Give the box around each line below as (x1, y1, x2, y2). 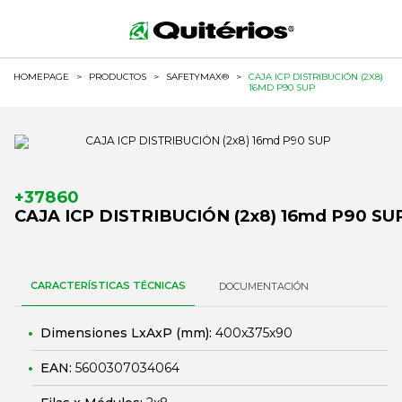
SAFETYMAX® (166, 71, 229, 83)
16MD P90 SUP (249, 82, 315, 93)
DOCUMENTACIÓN (219, 280, 309, 293)
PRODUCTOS (89, 71, 146, 83)
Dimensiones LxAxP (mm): (40, 325, 215, 341)
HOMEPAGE (13, 71, 69, 83)
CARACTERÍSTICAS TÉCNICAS (31, 279, 186, 292)
